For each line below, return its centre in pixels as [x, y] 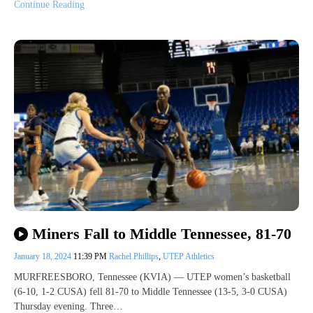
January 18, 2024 [44, 257]
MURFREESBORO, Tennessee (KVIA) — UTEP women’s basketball [152, 277]
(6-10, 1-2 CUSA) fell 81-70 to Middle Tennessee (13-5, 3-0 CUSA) [151, 292]
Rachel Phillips [134, 257]
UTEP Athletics [189, 257]
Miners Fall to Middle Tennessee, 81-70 [161, 234]
